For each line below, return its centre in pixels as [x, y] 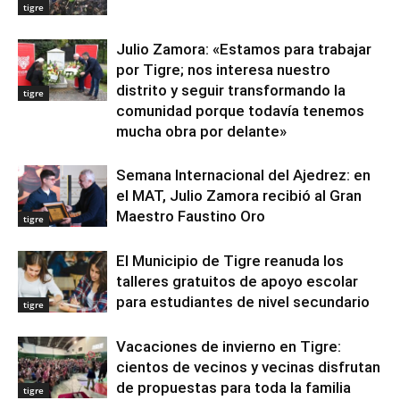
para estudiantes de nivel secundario [243, 302]
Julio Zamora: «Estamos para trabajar [244, 49]
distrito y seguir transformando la [231, 90]
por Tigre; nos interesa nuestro [223, 70]
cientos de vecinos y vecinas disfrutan [248, 367]
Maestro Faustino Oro [191, 216]
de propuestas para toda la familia [233, 387]
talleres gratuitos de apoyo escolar [237, 281]
